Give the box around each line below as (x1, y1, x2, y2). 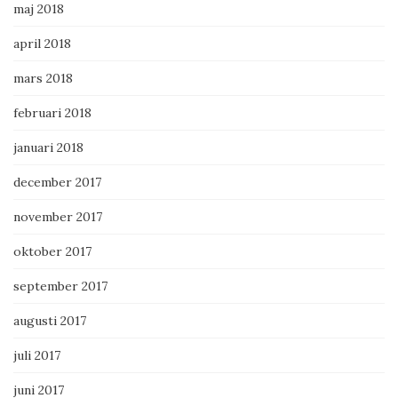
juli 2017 (13, 347, 60, 364)
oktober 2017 (13, 243, 92, 260)
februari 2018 (13, 105, 92, 122)
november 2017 (13, 209, 102, 226)
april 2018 (13, 36, 71, 52)
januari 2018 (13, 139, 84, 156)
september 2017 (13, 278, 107, 295)
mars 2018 (13, 70, 73, 87)
